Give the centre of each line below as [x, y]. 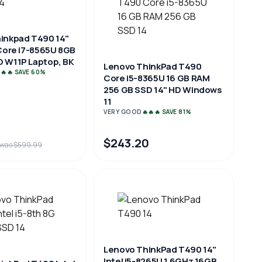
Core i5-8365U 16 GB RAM [157, 78]
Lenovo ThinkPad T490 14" [160, 249]
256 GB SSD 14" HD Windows [163, 90]
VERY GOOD [123, 112]
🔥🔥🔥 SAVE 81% [167, 112]
